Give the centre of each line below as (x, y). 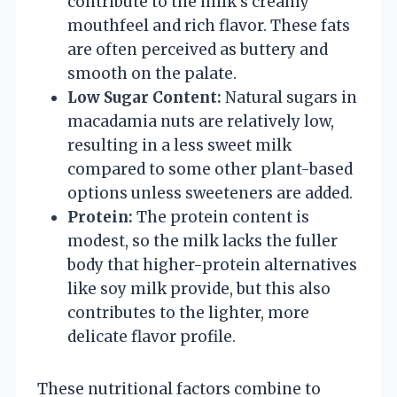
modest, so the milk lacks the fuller (202, 241)
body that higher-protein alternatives (212, 265)
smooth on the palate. (152, 73)
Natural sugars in (289, 97)
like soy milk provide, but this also (199, 288)
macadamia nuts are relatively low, (201, 121)
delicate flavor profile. (152, 336)
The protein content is (221, 217)
